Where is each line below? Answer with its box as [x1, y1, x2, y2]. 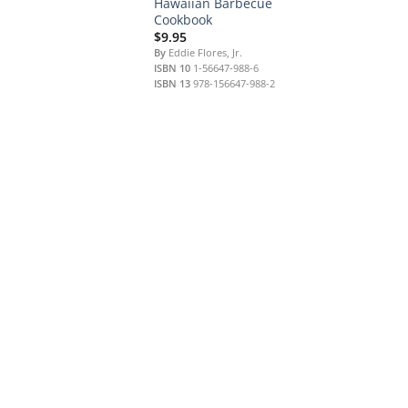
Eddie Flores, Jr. [165, 46, 242, 60]
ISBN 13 [153, 76, 190, 91]
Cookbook [153, 10, 212, 28]
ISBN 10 [153, 61, 190, 76]
